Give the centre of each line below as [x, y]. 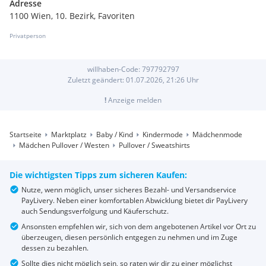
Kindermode [163, 134]
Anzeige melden [134, 100]
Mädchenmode [217, 134]
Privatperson [28, 36]
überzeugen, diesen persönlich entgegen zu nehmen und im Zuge [129, 237]
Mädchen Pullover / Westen [64, 145]
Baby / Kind [115, 134]
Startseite [26, 134]
